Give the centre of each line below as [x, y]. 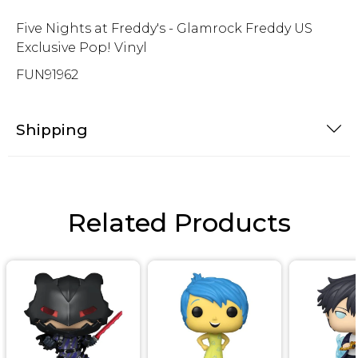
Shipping [52, 129]
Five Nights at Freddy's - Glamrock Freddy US [164, 28]
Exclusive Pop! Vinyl [82, 47]
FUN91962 [47, 74]
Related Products [179, 222]
